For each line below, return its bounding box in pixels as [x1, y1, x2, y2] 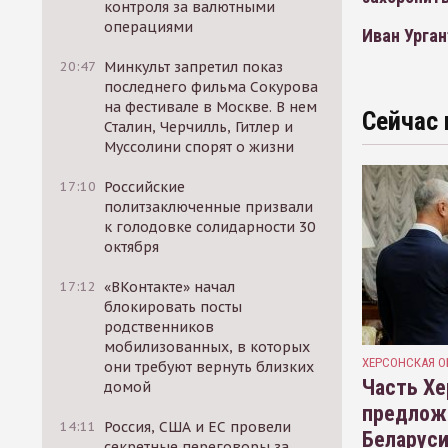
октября [104, 238, 160, 256]
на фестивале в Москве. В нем [104, 98, 318, 116]
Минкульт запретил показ [104, 58, 284, 76]
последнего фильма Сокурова [104, 78, 319, 96]
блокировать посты [104, 298, 243, 316]
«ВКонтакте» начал [104, 278, 236, 296]
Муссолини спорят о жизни [104, 138, 295, 156]
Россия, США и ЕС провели [104, 418, 292, 436]
